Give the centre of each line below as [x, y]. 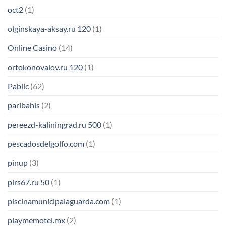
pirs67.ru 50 [29, 182]
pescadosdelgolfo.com [46, 144]
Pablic [18, 86]
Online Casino [32, 48]
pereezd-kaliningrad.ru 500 [54, 125]
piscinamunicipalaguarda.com [59, 201]
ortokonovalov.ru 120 [45, 67]
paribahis [24, 105]
